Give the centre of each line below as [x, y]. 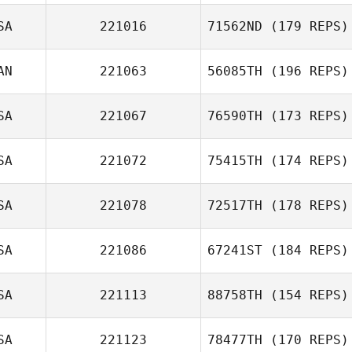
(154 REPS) [306, 295]
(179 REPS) [306, 26]
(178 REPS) [306, 205]
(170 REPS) [306, 340]
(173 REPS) [306, 116]
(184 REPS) [306, 250]
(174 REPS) [306, 161]
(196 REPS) [306, 71]
